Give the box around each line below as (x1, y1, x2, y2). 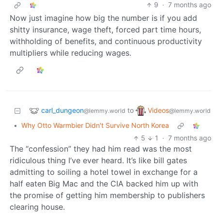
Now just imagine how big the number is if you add (10, 13, 197, 23)
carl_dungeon (41, 106, 84, 114)
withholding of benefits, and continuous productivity (10, 36, 202, 46)
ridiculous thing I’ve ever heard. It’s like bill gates (10, 155, 187, 166)
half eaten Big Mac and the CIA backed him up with (10, 179, 198, 189)
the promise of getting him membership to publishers (10, 190, 205, 201)
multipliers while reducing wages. (10, 48, 131, 58)
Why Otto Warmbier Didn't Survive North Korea (21, 121, 169, 130)
